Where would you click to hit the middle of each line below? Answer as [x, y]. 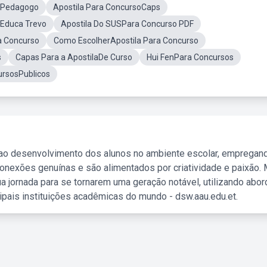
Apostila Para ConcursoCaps [107, 7]
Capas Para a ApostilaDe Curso [74, 57]
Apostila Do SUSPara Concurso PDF [127, 24]
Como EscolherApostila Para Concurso [126, 41]
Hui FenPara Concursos [190, 57]
